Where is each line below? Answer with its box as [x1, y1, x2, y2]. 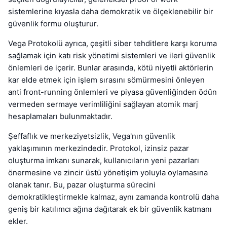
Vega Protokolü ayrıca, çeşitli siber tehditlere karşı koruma [8, 39, 217, 49]
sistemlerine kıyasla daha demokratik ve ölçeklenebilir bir [8, 7, 213, 17]
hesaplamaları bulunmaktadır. [8, 111, 112, 122]
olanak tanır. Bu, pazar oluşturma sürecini [8, 180, 156, 190]
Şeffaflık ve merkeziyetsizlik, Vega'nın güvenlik [8, 131, 175, 141]
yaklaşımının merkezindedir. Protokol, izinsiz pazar [8, 143, 189, 154]
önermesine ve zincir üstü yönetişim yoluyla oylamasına [8, 168, 208, 178]
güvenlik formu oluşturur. [8, 19, 98, 29]
